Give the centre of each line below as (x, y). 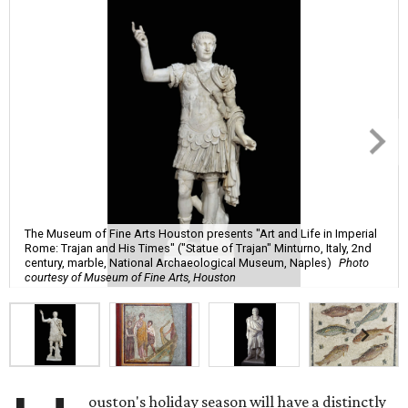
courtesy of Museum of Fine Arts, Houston (130, 277)
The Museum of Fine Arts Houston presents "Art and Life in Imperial (201, 233)
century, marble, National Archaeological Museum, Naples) (178, 262)
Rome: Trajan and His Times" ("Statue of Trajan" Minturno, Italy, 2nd (198, 248)
